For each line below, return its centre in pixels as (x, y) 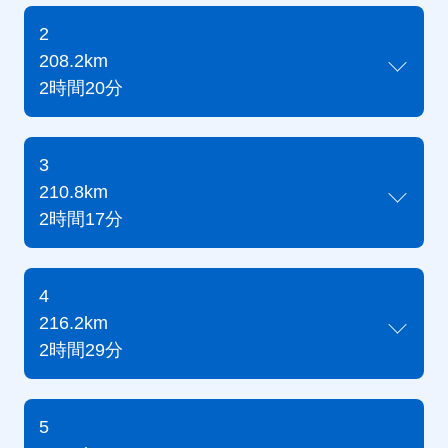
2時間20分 (80, 88)
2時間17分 (80, 219)
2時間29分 (80, 350)
